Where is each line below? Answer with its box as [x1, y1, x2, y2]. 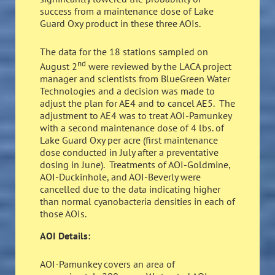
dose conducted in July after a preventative [40, 145, 219, 158]
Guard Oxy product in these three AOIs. [40, 17, 203, 29]
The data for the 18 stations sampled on [40, 45, 208, 58]
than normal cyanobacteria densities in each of [40, 195, 235, 207]
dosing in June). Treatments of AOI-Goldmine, [40, 158, 230, 171]
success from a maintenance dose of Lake [40, 4, 214, 17]
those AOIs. [40, 207, 87, 220]
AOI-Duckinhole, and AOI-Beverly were [40, 170, 201, 183]
